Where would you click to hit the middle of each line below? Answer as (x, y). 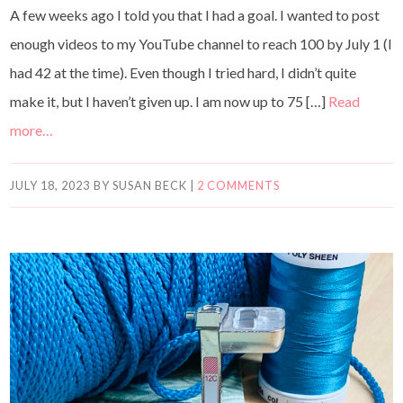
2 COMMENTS (238, 185)
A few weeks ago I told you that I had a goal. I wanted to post (195, 14)
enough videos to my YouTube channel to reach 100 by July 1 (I (201, 43)
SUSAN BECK (149, 185)
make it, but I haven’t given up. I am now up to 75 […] (170, 101)
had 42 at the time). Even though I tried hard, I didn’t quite (184, 72)
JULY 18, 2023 (50, 185)
